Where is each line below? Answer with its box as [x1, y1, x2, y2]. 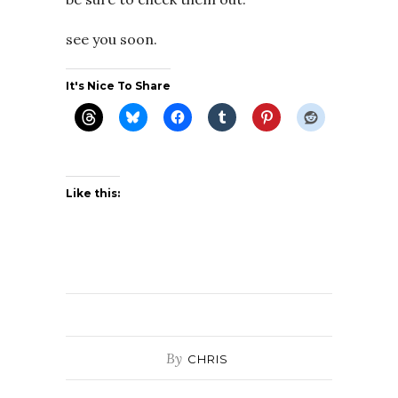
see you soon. [66, 29, 157, 48]
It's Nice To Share [66, 78, 171, 92]
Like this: [66, 186, 120, 200]
